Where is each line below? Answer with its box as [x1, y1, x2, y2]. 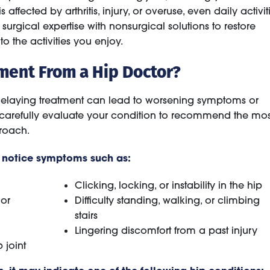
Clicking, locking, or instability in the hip [75, 179, 262, 192]
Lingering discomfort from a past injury [75, 224, 257, 237]
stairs [75, 209, 98, 222]
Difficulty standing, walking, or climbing [75, 194, 260, 207]
